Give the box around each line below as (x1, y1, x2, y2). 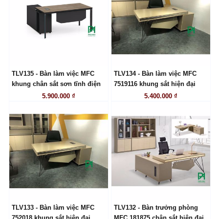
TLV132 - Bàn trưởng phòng (113, 204, 198, 211)
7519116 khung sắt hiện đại (113, 81, 196, 88)
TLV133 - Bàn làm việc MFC (11, 204, 94, 211)
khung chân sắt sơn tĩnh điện (11, 81, 101, 88)
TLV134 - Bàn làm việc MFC (113, 70, 197, 77)
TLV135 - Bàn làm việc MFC (11, 70, 94, 77)
